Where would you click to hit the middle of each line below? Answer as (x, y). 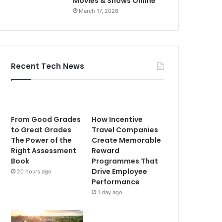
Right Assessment (44, 151)
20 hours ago (34, 171)
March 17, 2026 (99, 11)
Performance (116, 182)
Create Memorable (127, 140)
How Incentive (117, 119)
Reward (106, 151)
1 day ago (110, 192)
